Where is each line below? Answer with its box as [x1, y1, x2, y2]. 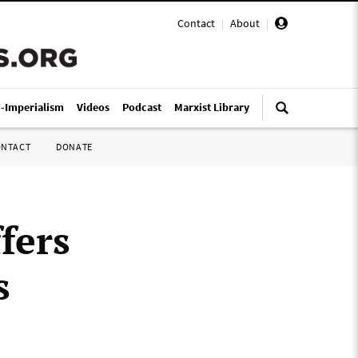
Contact [177, 16, 215, 30]
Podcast [122, 100, 161, 114]
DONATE [56, 141, 93, 153]
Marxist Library [174, 100, 249, 114]
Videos [77, 100, 109, 114]
